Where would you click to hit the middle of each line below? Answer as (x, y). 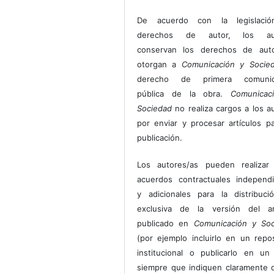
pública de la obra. (184, 94)
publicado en (165, 224)
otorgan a (159, 65)
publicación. (160, 138)
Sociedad (155, 109)
